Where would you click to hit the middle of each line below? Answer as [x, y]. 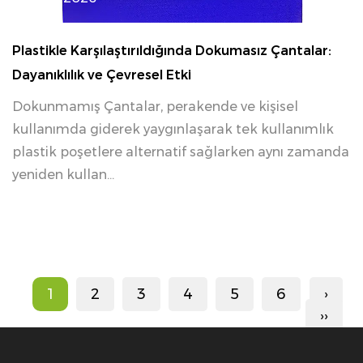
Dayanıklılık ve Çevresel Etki [102, 75]
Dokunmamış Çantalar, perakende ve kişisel [155, 107]
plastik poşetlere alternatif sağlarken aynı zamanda [181, 152]
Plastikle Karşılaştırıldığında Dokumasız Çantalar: [172, 51]
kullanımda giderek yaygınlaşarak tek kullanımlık [173, 129]
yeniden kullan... [63, 175]
